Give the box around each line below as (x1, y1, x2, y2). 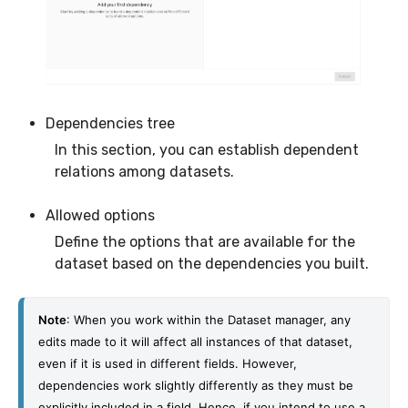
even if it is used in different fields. (38, 356, 242, 372)
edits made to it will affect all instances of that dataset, (38, 334, 352, 350)
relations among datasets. (55, 163, 234, 181)
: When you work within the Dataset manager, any (66, 312, 351, 328)
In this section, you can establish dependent (55, 141, 359, 159)
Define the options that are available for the (55, 233, 355, 251)
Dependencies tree (46, 115, 175, 133)
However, (242, 356, 297, 372)
